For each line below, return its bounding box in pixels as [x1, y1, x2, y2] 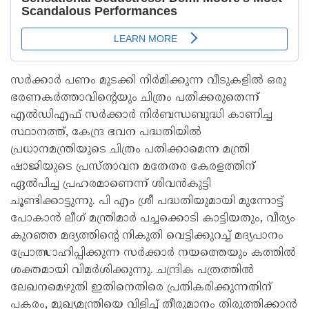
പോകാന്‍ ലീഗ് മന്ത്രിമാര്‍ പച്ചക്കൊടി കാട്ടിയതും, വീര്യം [10, 212, 295, 226]
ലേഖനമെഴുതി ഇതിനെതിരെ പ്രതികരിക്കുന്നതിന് [10, 281, 272, 295]
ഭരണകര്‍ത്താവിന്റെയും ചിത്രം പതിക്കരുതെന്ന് [10, 91, 259, 105]
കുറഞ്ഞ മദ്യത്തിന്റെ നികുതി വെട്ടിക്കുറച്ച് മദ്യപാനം [10, 229, 283, 243]
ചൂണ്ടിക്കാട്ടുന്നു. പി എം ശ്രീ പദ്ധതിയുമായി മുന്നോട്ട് [10, 195, 283, 208]
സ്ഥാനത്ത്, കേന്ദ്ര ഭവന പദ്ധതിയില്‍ [10, 126, 201, 139]
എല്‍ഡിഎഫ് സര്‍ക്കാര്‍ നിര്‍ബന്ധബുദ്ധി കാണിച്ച [10, 108, 272, 122]
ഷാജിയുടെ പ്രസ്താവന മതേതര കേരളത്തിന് [10, 160, 255, 174]
